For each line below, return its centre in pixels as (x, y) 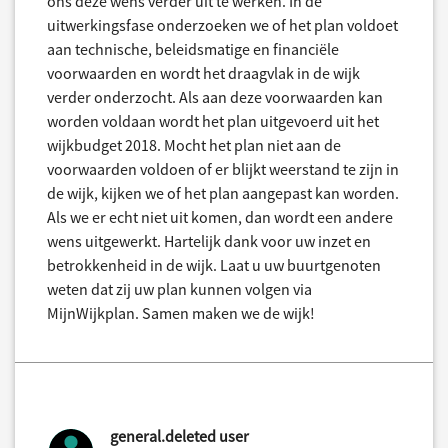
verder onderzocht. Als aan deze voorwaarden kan (215, 96)
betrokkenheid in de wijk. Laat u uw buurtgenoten (214, 264)
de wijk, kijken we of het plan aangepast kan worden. (223, 192)
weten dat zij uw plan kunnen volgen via (179, 288)
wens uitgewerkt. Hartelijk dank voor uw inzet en (209, 240)
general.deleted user (179, 435)
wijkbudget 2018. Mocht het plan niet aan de (194, 144)
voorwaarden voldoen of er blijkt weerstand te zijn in (223, 168)
